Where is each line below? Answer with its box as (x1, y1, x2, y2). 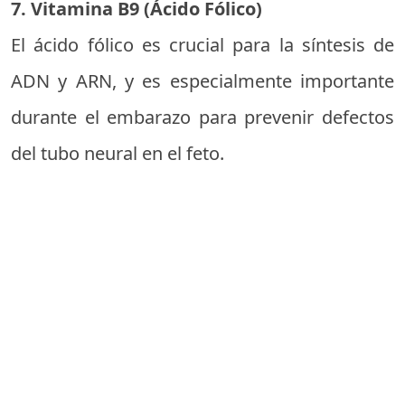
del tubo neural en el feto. (11, 141, 224, 165)
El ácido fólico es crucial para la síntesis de (11, 33, 394, 57)
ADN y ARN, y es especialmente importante (11, 69, 394, 93)
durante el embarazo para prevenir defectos (11, 105, 394, 129)
